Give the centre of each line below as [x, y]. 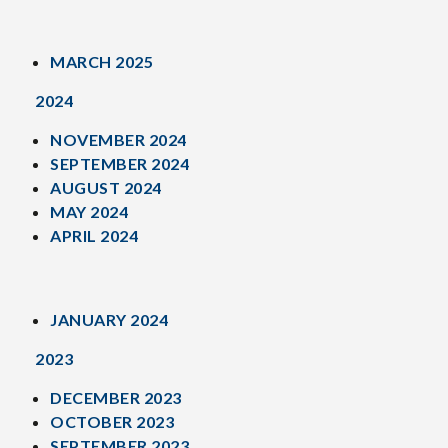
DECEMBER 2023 [116, 397]
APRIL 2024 [94, 235]
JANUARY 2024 [109, 319]
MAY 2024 [89, 211]
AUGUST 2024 [106, 187]
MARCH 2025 [101, 61]
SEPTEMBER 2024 [119, 163]
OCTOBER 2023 [112, 421]
